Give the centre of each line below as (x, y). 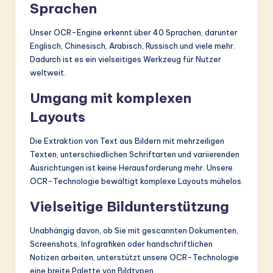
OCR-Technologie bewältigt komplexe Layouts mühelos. (136, 181)
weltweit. (48, 73)
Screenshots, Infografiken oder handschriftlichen (121, 244)
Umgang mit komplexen (111, 98)
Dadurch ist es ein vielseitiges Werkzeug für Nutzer (126, 59)
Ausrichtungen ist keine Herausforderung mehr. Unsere (131, 168)
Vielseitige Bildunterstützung (129, 207)
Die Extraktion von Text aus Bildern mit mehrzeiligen (127, 141)
